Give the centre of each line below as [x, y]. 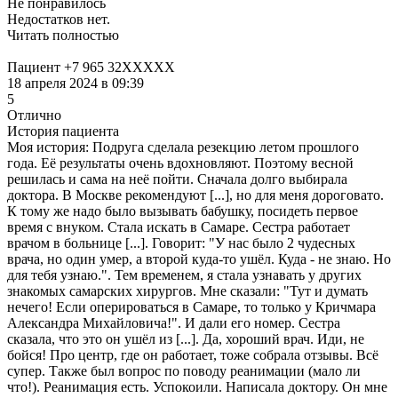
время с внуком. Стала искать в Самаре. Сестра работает [179, 227]
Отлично [34, 115]
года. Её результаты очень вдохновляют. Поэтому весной [180, 163]
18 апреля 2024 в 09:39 [76, 83]
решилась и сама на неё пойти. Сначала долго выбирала [177, 179]
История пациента [63, 131]
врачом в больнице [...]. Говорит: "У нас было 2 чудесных [181, 243]
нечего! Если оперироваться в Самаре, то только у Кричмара [191, 306]
